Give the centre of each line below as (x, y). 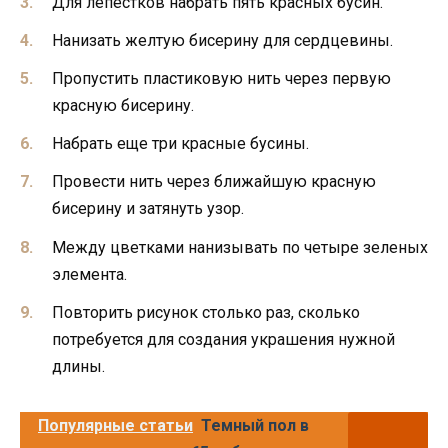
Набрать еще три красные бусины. (180, 144)
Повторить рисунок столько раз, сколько (206, 312)
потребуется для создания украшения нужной (223, 339)
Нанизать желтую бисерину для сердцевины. (222, 40)
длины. (78, 366)
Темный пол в (255, 425)
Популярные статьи (115, 425)
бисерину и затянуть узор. (148, 209)
